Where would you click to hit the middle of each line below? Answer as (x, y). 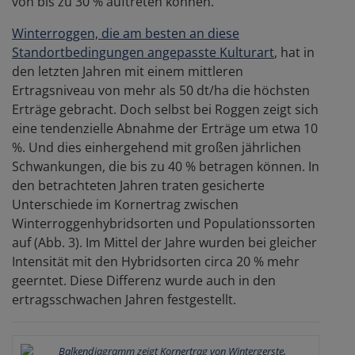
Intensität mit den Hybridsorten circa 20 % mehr (156, 261)
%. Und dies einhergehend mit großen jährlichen (157, 147)
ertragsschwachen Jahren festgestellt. (124, 299)
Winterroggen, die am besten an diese (126, 33)
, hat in (294, 52)
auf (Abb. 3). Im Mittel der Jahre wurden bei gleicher (164, 242)
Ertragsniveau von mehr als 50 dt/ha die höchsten (161, 90)
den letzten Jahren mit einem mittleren (128, 71)
